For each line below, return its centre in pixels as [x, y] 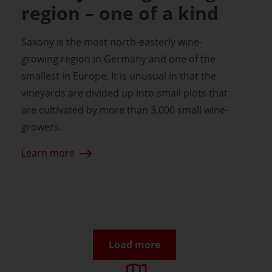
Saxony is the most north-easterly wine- [112, 42]
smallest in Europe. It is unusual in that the [119, 76]
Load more [134, 245]
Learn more [48, 153]
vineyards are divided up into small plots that [124, 93]
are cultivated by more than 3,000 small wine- [125, 110]
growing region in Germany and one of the [118, 59]
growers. [41, 127]
